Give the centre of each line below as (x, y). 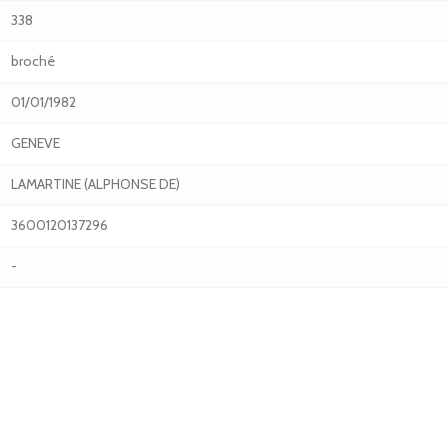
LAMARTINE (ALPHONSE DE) (95, 184)
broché (33, 61)
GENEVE (35, 143)
